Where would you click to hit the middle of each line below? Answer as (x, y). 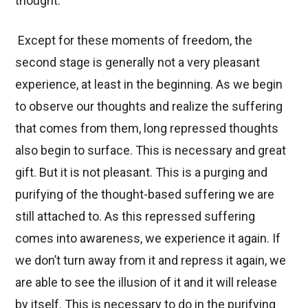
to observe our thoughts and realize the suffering (149, 106)
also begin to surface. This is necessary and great (151, 150)
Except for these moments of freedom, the (135, 40)
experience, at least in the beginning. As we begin (149, 84)
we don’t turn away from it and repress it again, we (151, 260)
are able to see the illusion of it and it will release (146, 282)
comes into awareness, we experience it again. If (148, 238)
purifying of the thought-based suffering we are (145, 194)
